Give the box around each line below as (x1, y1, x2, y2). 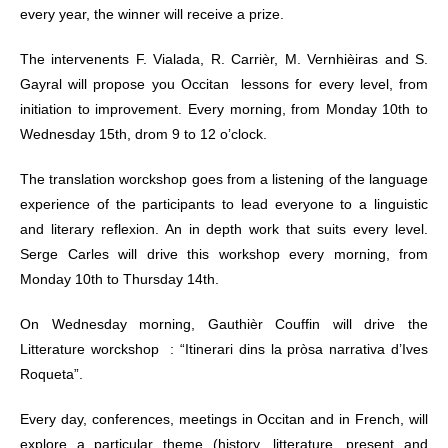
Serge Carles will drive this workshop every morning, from (20, 245, 428, 262)
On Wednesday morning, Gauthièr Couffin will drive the (20, 315, 428, 332)
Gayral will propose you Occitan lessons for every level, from (20, 75, 428, 92)
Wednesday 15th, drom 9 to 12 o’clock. (20, 125, 267, 142)
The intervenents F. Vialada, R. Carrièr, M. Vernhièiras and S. (20, 50, 428, 67)
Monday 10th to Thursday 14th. (20, 270, 219, 287)
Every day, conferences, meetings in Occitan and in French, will (20, 410, 428, 427)
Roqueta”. (20, 365, 83, 382)
